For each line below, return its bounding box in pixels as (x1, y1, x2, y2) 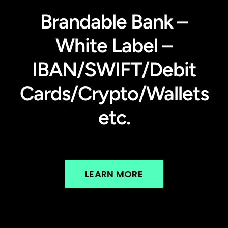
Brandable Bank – (40, 9, 188, 34)
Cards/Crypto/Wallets (19, 81, 209, 105)
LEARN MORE (85, 167, 143, 180)
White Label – (55, 33, 173, 58)
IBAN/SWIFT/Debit (32, 57, 196, 81)
